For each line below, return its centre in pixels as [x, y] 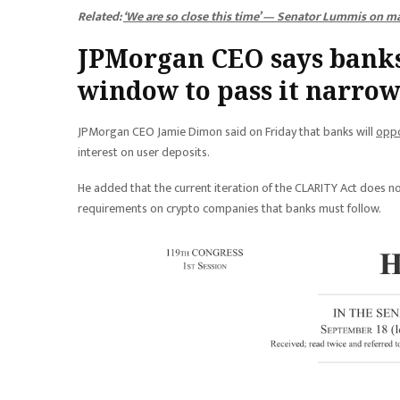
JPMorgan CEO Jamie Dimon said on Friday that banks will [227, 131]
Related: [100, 16]
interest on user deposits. [144, 152]
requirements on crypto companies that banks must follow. [229, 208]
